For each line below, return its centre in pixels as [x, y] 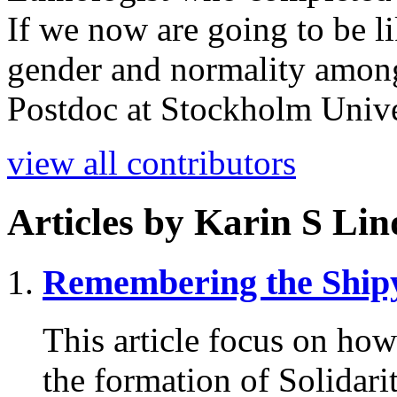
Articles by [101, 222]
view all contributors [152, 163]
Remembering [154, 282]
